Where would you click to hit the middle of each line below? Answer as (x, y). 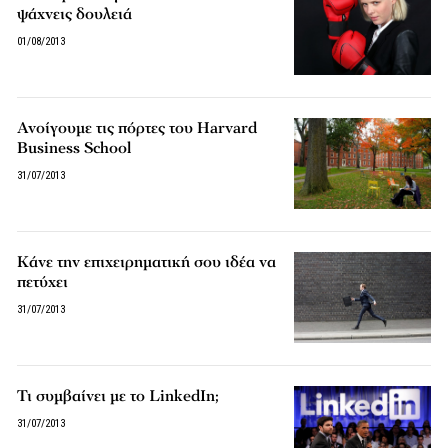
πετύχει (43, 282)
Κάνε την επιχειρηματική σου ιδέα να (147, 262)
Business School (74, 148)
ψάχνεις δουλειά (75, 14)
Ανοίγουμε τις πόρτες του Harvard (137, 128)
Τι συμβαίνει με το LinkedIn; (118, 396)
